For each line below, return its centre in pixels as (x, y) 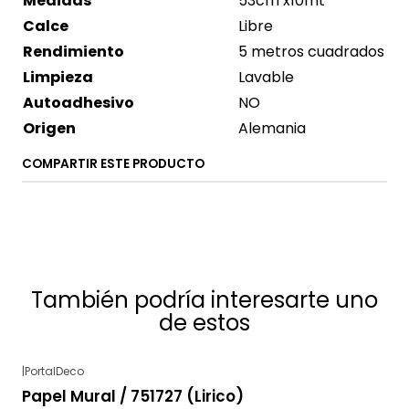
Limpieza (58, 77)
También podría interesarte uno (204, 300)
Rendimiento (73, 52)
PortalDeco (54, 371)
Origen (49, 128)
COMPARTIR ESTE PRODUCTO (113, 164)
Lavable (266, 77)
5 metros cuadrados (311, 52)
